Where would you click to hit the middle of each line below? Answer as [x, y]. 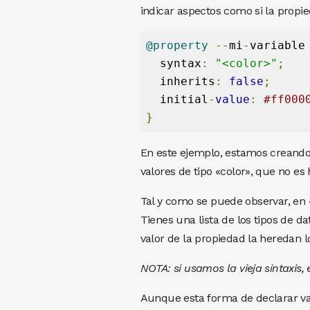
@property [177, 45]
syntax [173, 63]
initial [177, 99]
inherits [180, 81]
